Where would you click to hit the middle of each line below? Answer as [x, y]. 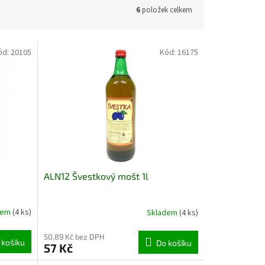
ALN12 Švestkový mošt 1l [96, 176]
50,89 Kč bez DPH [74, 236]
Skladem [163, 213]
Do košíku [174, 243]
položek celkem [166, 10]
